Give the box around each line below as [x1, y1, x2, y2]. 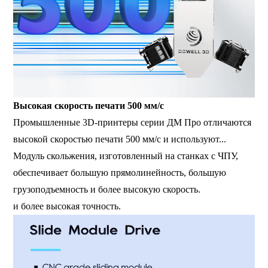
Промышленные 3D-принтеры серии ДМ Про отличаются [13, 117, 252, 128]
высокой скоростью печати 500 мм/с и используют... [13, 134, 229, 145]
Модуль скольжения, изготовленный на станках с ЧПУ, [13, 151, 239, 162]
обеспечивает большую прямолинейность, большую [13, 167, 227, 178]
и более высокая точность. [13, 201, 124, 212]
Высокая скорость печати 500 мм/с [13, 100, 165, 111]
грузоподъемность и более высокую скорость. [13, 184, 203, 195]
